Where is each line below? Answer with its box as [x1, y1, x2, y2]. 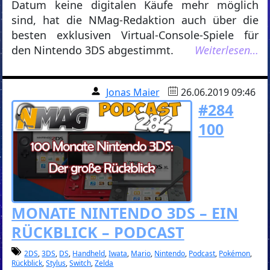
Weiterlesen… [194, 42, 259, 57]
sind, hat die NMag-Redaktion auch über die [11, 12, 259, 27]
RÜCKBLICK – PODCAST [11, 222, 184, 243]
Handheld [72, 248, 105, 259]
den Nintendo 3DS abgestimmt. [11, 42, 174, 57]
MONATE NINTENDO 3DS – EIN [11, 202, 239, 224]
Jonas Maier [105, 85, 160, 99]
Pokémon [219, 248, 251, 259]
